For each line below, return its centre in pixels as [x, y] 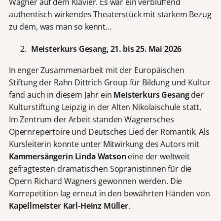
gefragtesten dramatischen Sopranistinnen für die [100, 169]
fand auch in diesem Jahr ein [61, 95]
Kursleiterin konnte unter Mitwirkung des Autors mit [104, 144]
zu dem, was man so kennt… [60, 27]
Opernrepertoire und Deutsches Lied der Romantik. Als [109, 132]
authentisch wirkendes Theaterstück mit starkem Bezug [110, 15]
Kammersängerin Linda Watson [67, 157]
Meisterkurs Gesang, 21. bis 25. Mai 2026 [106, 49]
